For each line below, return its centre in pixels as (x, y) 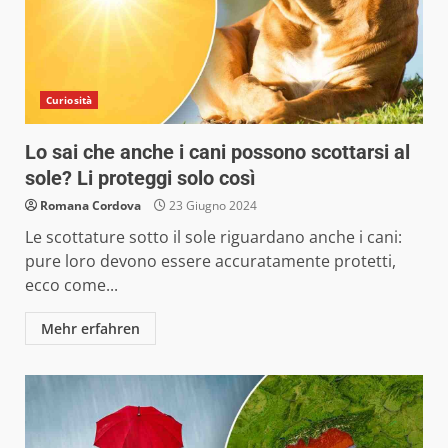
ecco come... (71, 284)
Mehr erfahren (90, 328)
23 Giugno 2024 (211, 205)
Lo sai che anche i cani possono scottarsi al (217, 151)
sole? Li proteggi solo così (140, 177)
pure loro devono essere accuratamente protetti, (210, 260)
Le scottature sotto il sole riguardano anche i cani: (213, 236)
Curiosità (69, 99)
